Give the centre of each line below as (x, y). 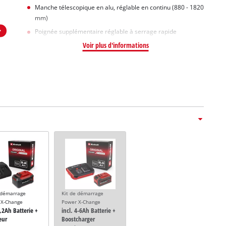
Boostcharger (78, 219)
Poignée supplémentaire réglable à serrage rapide (105, 32)
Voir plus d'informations (116, 45)
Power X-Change (81, 202)
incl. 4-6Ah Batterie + (88, 211)
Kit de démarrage (82, 194)
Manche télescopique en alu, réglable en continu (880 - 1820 (119, 7)
